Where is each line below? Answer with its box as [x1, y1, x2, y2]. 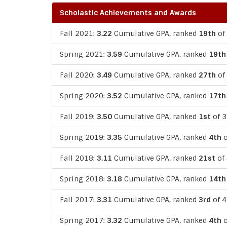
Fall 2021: [60, 28, 97, 38]
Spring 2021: [60, 49, 107, 59]
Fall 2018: [60, 153, 97, 163]
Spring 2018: [60, 174, 107, 183]
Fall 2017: [60, 195, 97, 204]
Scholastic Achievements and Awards [60, 8, 196, 17]
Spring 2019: [60, 132, 107, 142]
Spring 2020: [60, 91, 107, 100]
